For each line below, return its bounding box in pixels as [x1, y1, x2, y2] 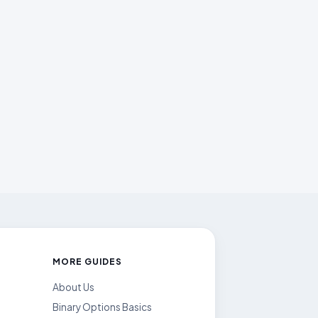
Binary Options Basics [53, 301, 153, 313]
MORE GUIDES [53, 256, 122, 267]
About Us [53, 281, 95, 293]
